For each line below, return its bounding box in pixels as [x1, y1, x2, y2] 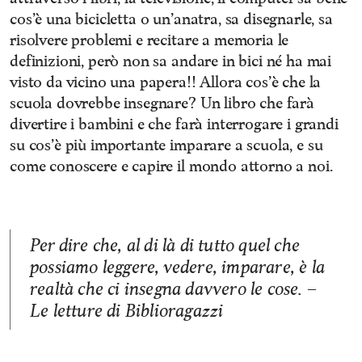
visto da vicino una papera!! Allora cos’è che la [10, 73, 322, 92]
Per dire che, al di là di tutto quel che [30, 235, 301, 257]
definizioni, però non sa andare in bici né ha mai [10, 52, 332, 71]
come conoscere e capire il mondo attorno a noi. [10, 157, 333, 176]
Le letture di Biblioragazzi [30, 301, 224, 322]
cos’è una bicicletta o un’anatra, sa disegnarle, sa [10, 10, 333, 29]
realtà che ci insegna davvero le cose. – [30, 279, 317, 301]
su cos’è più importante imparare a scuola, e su [10, 136, 323, 155]
